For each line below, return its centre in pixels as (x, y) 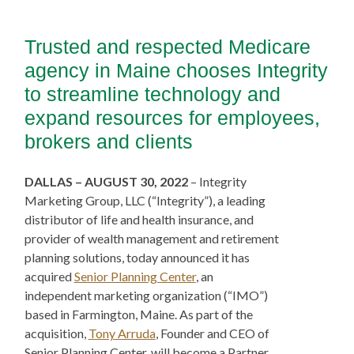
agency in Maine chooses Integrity (176, 70)
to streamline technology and (152, 94)
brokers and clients (108, 141)
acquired (49, 276)
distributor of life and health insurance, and (139, 219)
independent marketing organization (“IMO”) (146, 295)
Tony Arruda (122, 333)
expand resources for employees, (172, 117)
